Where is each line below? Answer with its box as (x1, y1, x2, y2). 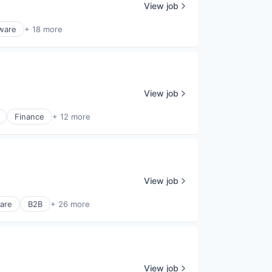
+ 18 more (24, 24, 63, 35)
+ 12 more (52, 112, 90, 122)
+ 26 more (50, 199, 90, 209)
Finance (15, 112, 44, 122)
